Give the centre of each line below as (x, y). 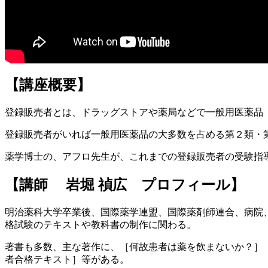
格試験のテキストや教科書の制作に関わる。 (100, 224)
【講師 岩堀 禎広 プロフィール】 (125, 185)
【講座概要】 (48, 85)
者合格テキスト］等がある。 (67, 259)
